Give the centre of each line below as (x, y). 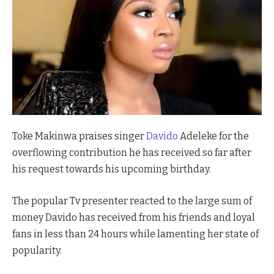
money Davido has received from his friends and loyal (134, 217)
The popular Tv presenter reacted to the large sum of (132, 201)
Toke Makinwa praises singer (79, 136)
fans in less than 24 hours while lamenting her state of (135, 234)
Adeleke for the (213, 136)
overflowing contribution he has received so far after (132, 153)
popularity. (37, 250)
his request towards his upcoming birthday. (112, 169)
